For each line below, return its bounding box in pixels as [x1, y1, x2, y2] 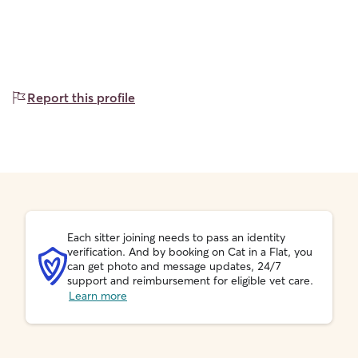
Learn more [69, 288, 127, 303]
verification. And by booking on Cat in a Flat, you [67, 245, 312, 259]
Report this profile [27, 89, 135, 105]
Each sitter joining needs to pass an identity [67, 230, 285, 245]
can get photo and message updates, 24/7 [67, 259, 281, 273]
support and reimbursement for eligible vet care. [67, 273, 313, 288]
